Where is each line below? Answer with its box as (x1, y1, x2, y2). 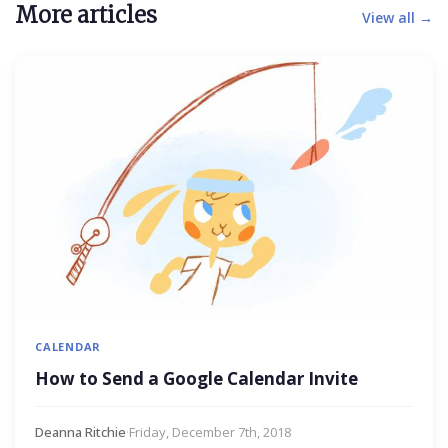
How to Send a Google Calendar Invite (35, 366, 358, 390)
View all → (362, 7, 433, 27)
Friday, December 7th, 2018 (129, 422, 291, 441)
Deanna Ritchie (35, 422, 126, 441)
